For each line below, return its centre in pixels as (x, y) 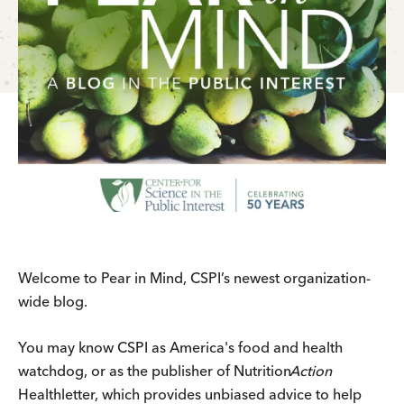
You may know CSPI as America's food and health (180, 347)
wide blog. (53, 301)
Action (311, 370)
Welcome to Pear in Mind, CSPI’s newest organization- (194, 277)
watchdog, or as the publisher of (126, 370)
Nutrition (264, 370)
